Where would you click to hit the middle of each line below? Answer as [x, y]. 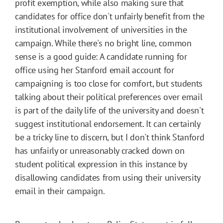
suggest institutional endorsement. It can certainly [108, 124]
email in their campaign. [61, 191]
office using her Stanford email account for [95, 70]
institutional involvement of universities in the [101, 30]
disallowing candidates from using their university [108, 178]
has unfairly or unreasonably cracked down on [100, 151]
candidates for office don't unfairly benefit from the [110, 16]
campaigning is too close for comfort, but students [109, 84]
